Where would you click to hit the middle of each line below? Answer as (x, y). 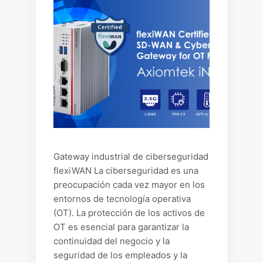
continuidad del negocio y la (112, 241)
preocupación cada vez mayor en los (129, 185)
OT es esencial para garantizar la (121, 227)
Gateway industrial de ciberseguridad (131, 156)
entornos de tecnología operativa (122, 199)
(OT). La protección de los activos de (129, 213)
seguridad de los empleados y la (120, 255)
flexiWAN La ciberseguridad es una (126, 171)
